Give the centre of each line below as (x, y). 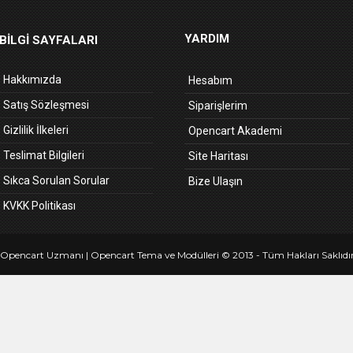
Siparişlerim (218, 106)
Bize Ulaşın (216, 181)
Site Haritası (218, 156)
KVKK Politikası (39, 206)
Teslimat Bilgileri (44, 155)
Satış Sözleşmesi (46, 105)
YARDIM (207, 39)
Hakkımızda (32, 80)
